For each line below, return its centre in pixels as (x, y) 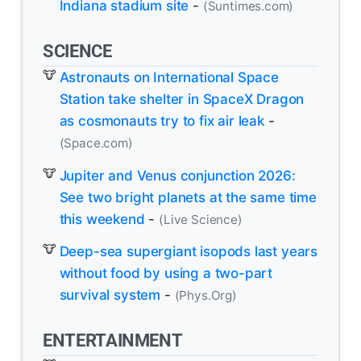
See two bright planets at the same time (188, 197)
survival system (110, 295)
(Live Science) (201, 219)
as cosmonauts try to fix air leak (162, 120)
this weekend (102, 219)
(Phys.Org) (205, 296)
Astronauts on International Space (169, 77)
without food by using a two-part (166, 274)
